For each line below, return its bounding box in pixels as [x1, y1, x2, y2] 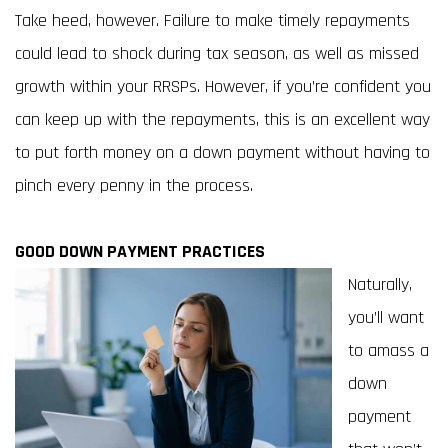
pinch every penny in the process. [15, 174, 258, 197]
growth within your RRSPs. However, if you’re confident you [15, 75, 431, 98]
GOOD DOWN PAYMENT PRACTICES [15, 240, 265, 263]
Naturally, [348, 273, 412, 296]
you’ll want [348, 306, 424, 329]
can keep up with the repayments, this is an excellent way [15, 108, 430, 131]
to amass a [348, 339, 429, 362]
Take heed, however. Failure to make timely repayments [15, 9, 410, 32]
